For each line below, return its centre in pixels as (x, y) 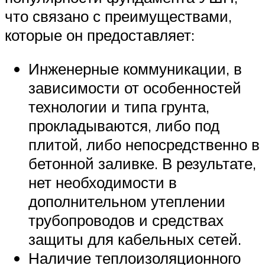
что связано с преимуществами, (118, 16)
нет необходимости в (103, 182)
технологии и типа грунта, (119, 107)
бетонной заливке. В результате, (142, 164)
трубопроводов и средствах (126, 220)
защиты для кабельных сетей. (135, 239)
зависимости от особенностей (135, 88)
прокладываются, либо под (124, 126)
